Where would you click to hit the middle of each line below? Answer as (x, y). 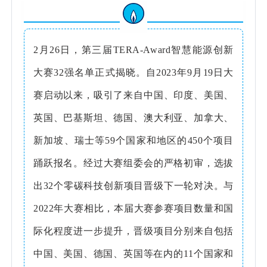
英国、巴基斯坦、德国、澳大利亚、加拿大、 (133, 117)
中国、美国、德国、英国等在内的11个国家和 (133, 253)
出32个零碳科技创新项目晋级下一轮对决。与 (133, 185)
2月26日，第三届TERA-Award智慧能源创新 (133, 49)
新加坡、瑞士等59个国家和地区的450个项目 (133, 140)
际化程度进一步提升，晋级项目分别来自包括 (133, 231)
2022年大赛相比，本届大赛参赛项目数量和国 (133, 208)
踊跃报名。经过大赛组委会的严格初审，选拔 (133, 163)
